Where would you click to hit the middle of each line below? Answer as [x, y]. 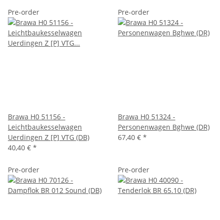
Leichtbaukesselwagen [45, 127]
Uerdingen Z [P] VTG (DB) [49, 137]
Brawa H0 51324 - [147, 116]
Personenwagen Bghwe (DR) [164, 127]
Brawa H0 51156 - [37, 116]
